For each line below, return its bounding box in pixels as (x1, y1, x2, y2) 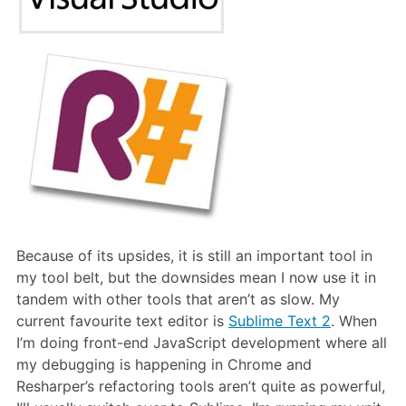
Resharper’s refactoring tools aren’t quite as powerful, (16, 376, 385, 395)
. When (331, 311, 377, 330)
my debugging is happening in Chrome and (16, 354, 312, 373)
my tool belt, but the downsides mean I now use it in (16, 267, 376, 286)
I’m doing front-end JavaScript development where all (16, 333, 387, 352)
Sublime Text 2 (228, 311, 331, 330)
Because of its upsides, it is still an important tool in (16, 246, 372, 265)
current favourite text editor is (16, 311, 228, 330)
